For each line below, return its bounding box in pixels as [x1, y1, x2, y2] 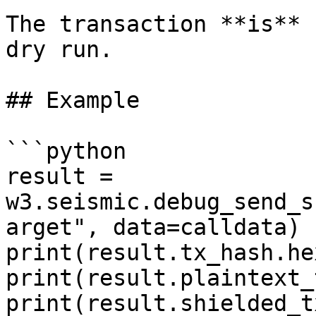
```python [6, 138, 126, 164]
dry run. [6, 37, 113, 62]
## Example [6, 87, 140, 113]
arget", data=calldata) [6, 214, 300, 240]
